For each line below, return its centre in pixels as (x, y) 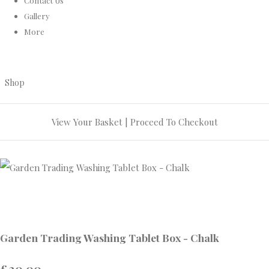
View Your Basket (87, 122)
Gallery (37, 16)
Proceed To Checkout (174, 122)
